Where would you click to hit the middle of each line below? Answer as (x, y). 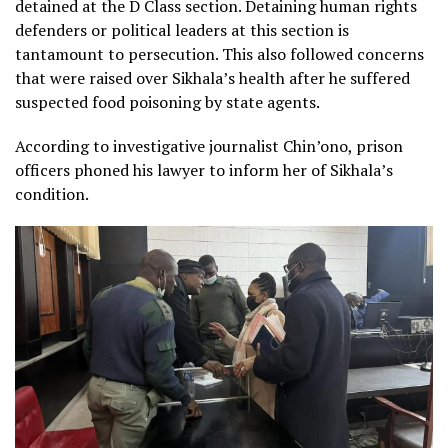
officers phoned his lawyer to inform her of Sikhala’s (204, 169)
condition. (52, 193)
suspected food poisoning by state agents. (167, 101)
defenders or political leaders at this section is (182, 29)
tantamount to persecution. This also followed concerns (219, 53)
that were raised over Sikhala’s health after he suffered (212, 77)
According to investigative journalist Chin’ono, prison (209, 145)
